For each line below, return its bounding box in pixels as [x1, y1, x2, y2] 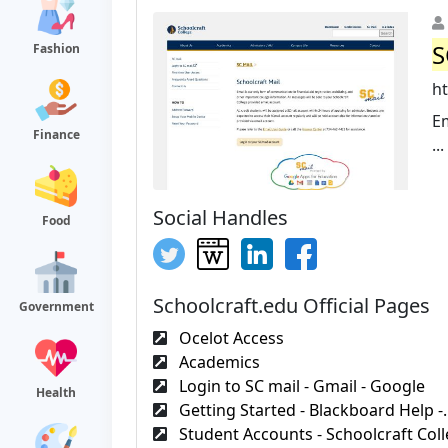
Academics [175, 350, 260, 373]
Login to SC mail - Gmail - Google [175, 374, 425, 397]
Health [36, 384, 76, 401]
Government [18, 298, 94, 315]
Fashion [32, 40, 80, 57]
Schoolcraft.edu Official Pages [153, 291, 430, 319]
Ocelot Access [175, 326, 284, 349]
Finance [32, 126, 80, 143]
